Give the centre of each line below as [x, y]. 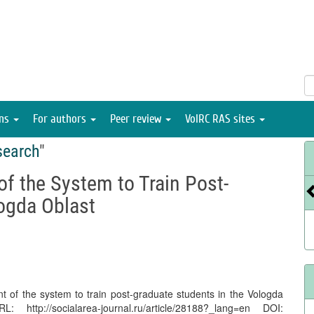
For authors [61, 119]
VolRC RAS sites [221, 119]
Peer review [137, 119]
